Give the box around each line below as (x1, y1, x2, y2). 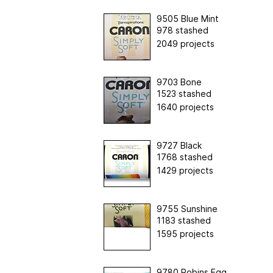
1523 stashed (156, 88, 211, 99)
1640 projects (156, 101, 214, 112)
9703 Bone (156, 76, 202, 87)
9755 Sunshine (156, 203, 218, 214)
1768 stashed (156, 151, 213, 162)
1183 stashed (156, 214, 211, 225)
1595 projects (156, 228, 214, 239)
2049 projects (156, 38, 214, 49)
